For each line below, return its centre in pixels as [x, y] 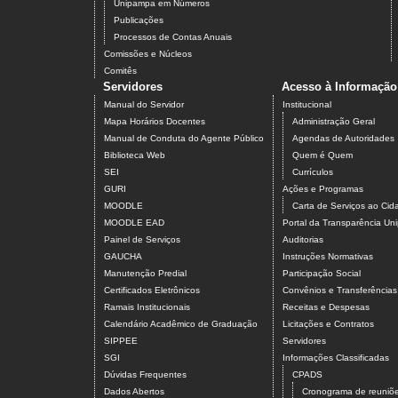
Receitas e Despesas [326, 307]
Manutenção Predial [145, 274]
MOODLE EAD [134, 223]
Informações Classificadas [336, 358]
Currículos [313, 172]
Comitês [120, 71]
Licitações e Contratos [328, 324]
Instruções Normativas [328, 257]
